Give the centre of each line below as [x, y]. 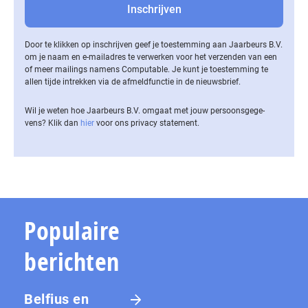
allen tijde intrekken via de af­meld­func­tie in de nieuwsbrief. [133, 81]
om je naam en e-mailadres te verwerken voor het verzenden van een [151, 57]
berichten [72, 261]
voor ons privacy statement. [147, 123]
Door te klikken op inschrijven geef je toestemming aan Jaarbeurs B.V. [154, 44]
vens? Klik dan [53, 123]
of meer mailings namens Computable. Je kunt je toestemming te [146, 69]
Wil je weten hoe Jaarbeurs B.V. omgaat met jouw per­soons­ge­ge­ [145, 110]
